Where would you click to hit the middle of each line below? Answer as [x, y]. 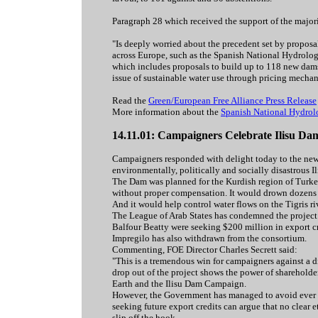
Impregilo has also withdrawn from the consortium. [209, 238]
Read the [130, 100]
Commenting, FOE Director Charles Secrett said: [205, 250]
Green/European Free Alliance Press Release [232, 100]
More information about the [166, 112]
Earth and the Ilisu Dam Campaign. [179, 284]
